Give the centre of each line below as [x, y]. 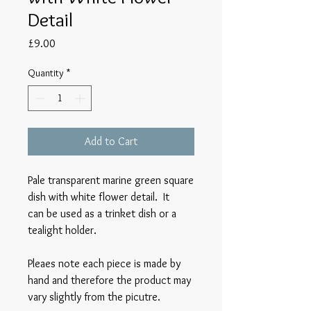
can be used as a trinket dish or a [102, 214]
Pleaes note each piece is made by [104, 264]
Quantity [46, 73]
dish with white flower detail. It [99, 197]
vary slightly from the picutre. [97, 297]
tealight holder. [65, 230]
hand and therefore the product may [109, 280]
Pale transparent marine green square [111, 180]
